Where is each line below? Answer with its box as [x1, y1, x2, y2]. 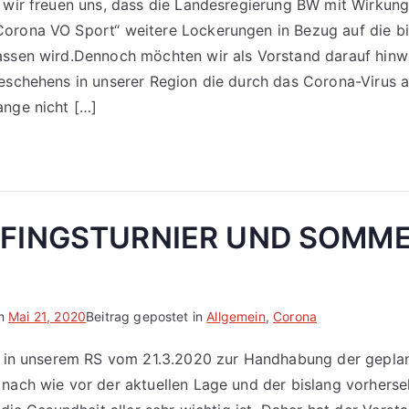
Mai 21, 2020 [8, 309, 87, 324]
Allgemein [206, 309, 266, 324]
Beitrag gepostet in [86, 309, 207, 324]
